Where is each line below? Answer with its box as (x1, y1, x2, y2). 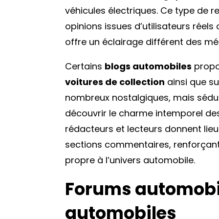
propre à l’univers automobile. (65, 153, 195, 166)
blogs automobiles (105, 60, 192, 72)
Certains (65, 60, 105, 72)
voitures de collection (65, 75, 165, 88)
